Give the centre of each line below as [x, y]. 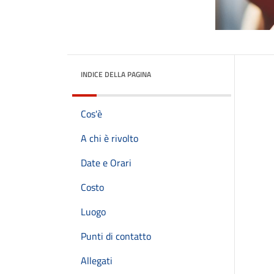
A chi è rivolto [109, 138]
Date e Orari [106, 163]
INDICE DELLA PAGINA [116, 74]
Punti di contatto [116, 236]
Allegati [97, 261]
